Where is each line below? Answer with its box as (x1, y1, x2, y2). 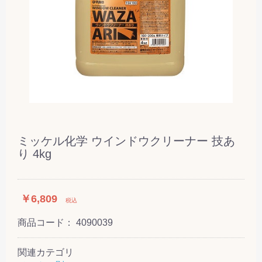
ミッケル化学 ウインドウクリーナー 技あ (18, 134, 235, 147)
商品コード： (18, 217, 76, 227)
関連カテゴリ (18, 247, 74, 257)
